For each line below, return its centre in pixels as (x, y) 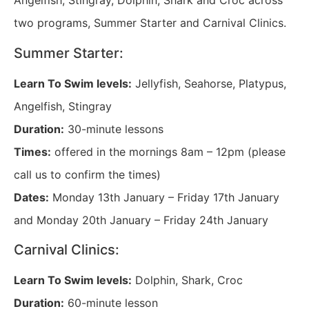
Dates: (31, 197)
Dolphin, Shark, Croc (187, 280)
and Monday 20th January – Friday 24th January (141, 220)
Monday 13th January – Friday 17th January (164, 197)
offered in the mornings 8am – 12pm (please (168, 151)
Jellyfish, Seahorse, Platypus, (209, 83)
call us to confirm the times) (87, 174)
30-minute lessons (114, 129)
